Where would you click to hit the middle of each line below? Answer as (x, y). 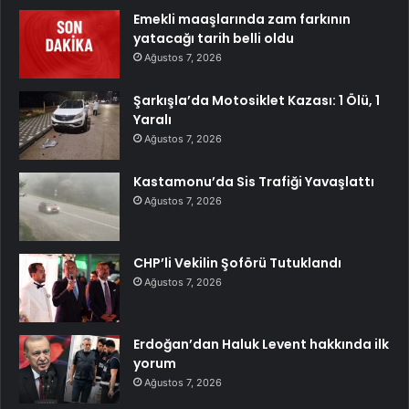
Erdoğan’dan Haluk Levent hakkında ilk (261, 344)
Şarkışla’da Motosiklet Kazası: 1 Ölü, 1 (257, 100)
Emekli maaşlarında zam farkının (242, 19)
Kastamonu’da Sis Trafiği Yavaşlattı (254, 181)
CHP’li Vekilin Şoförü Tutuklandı (237, 262)
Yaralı (152, 119)
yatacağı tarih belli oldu (214, 38)
